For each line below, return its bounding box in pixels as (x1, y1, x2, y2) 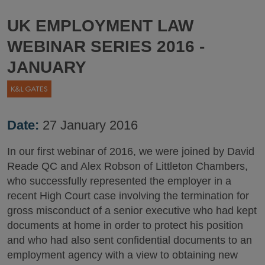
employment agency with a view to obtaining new (7, 249, 238, 261)
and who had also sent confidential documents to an (7, 234, 252, 247)
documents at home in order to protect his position (7, 219, 243, 232)
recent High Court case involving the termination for (7, 190, 249, 202)
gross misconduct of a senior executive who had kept (7, 205, 257, 217)
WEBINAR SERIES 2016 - (7, 37, 205, 56)
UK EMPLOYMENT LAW (7, 17, 193, 35)
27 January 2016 (39, 118, 138, 133)
